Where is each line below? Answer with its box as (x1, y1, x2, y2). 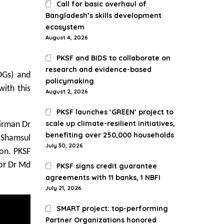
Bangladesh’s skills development (45, 11, 161, 20)
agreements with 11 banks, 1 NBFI (45, 173, 160, 182)
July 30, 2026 (45, 142, 83, 149)
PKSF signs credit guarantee (56, 161, 157, 170)
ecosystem (45, 22, 84, 31)
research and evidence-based (45, 65, 151, 74)
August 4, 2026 (45, 34, 88, 41)
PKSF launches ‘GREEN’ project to (56, 107, 174, 116)
